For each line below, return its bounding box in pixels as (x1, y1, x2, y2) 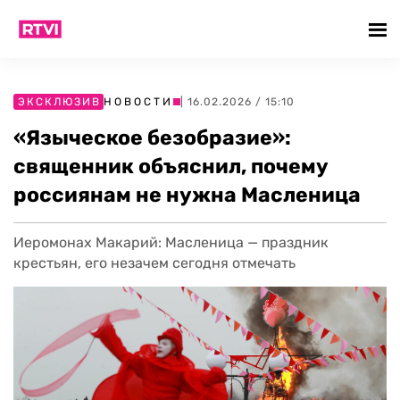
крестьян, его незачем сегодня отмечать (13, 254, 296, 271)
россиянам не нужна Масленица (13, 182, 361, 207)
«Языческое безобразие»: (13, 125, 291, 150)
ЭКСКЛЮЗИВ (18, 96, 101, 108)
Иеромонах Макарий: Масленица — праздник (13, 234, 329, 251)
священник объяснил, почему (13, 154, 329, 179)
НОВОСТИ (104, 96, 173, 108)
